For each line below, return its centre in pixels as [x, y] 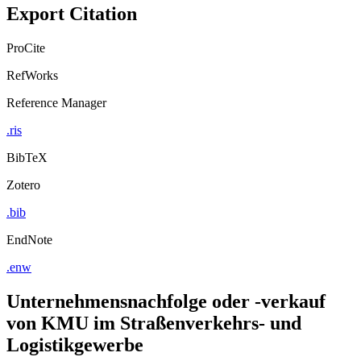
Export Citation [72, 13]
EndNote [29, 239]
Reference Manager [56, 102]
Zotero [23, 185]
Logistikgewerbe [75, 344]
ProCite [26, 48]
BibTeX [27, 157]
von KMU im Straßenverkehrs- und [154, 323]
